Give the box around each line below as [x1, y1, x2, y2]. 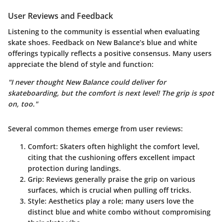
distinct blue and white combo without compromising [28, 207, 211, 217]
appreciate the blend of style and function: [8, 59, 154, 69]
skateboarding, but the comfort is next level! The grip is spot [8, 88, 214, 98]
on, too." [8, 99, 38, 109]
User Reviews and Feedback [8, 10, 113, 21]
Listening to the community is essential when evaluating [8, 26, 200, 36]
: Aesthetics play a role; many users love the [45, 196, 194, 206]
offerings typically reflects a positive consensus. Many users [8, 48, 212, 58]
